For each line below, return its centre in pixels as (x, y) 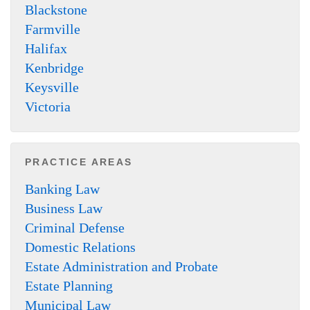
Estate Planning (69, 285)
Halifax (46, 48)
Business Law (64, 208)
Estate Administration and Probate (121, 266)
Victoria (48, 106)
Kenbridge (54, 67)
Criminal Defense (75, 227)
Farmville (53, 29)
